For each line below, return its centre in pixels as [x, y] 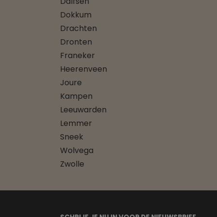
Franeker [77, 55]
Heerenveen [84, 69]
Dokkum [76, 15]
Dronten [76, 42]
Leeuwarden [83, 109]
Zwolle [72, 164]
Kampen [76, 96]
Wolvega [77, 150]
